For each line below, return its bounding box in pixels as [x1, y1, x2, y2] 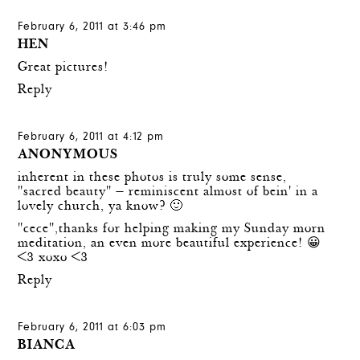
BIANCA [18, 337, 76, 354]
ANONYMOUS [18, 147, 119, 163]
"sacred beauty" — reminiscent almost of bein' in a [18, 184, 319, 200]
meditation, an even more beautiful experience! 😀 [18, 235, 322, 252]
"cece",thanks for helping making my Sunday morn [18, 221, 326, 237]
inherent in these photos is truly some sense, [18, 170, 288, 186]
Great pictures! [18, 59, 109, 76]
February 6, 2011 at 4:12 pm [18, 130, 165, 144]
